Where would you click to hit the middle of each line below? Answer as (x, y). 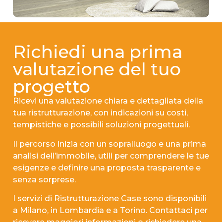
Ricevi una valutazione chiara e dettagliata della (108, 101)
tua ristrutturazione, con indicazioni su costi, (100, 113)
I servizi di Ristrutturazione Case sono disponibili (110, 198)
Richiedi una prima (98, 52)
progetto (52, 87)
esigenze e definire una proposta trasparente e (107, 167)
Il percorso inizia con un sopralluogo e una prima (110, 144)
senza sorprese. (44, 179)
